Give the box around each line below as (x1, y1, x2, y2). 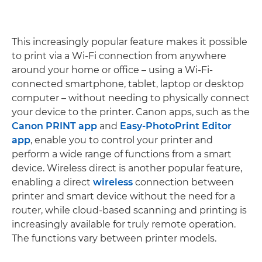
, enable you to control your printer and (30, 134, 213, 146)
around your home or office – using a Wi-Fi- (12, 64, 213, 75)
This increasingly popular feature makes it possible (12, 36, 247, 47)
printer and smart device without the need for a (12, 190, 235, 202)
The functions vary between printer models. (12, 232, 216, 244)
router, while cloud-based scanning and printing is (12, 204, 247, 216)
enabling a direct (12, 176, 93, 188)
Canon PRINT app (12, 120, 97, 132)
